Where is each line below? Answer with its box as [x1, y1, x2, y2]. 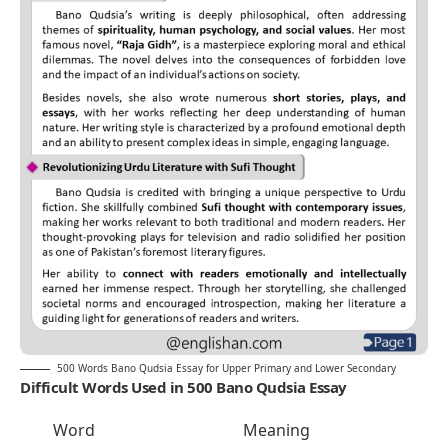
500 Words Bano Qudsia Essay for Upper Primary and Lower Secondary [57, 361, 396, 376]
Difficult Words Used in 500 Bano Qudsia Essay [20, 377, 347, 398]
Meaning [243, 418, 310, 441]
